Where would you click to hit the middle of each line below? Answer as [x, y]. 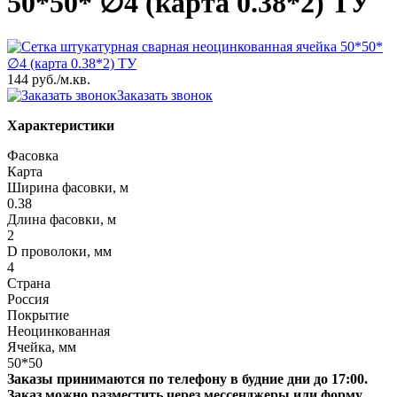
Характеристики [61, 125]
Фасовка [33, 155]
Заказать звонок [165, 95]
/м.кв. [74, 79]
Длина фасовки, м [62, 219]
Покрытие [38, 315]
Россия [28, 299]
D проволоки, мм [59, 251]
